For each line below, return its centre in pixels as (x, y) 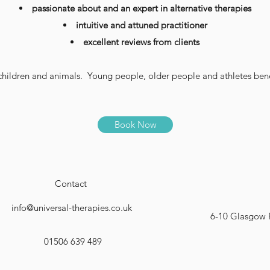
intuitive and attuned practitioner (141, 25)
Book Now (135, 124)
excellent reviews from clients (141, 42)
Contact (71, 184)
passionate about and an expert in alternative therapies (141, 8)
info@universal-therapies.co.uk (72, 208)
